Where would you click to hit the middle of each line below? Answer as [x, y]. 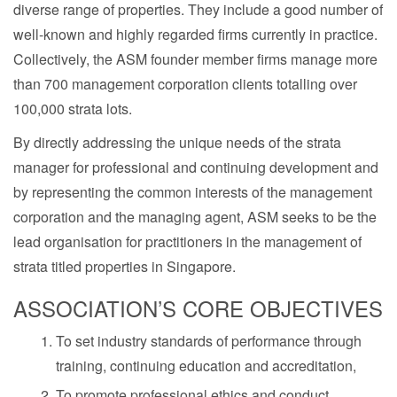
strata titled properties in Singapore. [125, 266]
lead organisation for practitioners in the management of [187, 241]
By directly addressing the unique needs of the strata [177, 142]
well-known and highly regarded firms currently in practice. [195, 34]
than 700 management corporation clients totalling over [185, 84]
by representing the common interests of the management [193, 192]
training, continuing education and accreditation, [206, 366]
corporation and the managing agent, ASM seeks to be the [195, 217]
